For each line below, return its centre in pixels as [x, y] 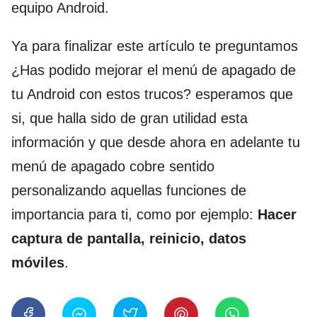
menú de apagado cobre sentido [113, 167]
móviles [38, 263]
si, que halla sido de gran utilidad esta [129, 119]
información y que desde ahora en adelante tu [156, 143]
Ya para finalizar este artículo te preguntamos [157, 46]
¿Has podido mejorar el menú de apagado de [154, 70]
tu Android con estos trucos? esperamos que [152, 94]
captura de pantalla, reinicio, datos [129, 239]
